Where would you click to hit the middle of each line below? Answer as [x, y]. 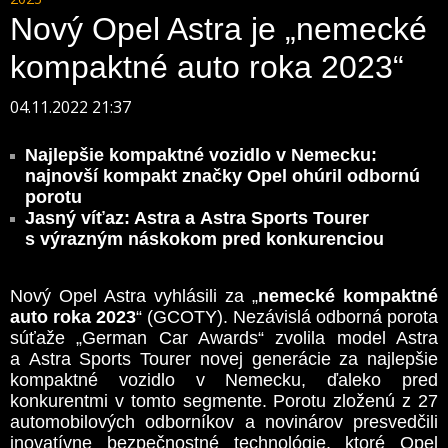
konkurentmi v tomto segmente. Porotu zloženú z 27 [224, 401]
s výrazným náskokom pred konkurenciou [204, 239]
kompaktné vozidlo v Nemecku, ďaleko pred [224, 380]
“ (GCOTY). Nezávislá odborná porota [287, 317]
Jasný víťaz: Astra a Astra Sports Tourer [197, 218]
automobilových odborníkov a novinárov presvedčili [224, 422]
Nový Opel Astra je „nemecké [218, 29]
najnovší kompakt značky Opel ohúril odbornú [222, 176]
